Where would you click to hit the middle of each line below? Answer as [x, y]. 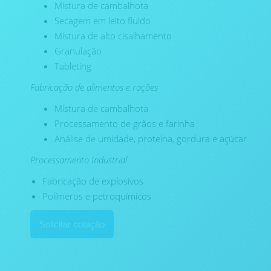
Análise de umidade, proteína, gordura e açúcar [151, 139]
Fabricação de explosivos [93, 181]
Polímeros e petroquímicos [97, 196]
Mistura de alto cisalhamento [113, 36]
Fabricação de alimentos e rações [94, 87]
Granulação [78, 51]
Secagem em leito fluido [103, 21]
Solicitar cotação [72, 224]
